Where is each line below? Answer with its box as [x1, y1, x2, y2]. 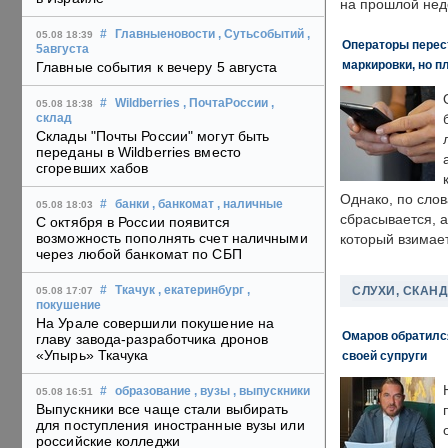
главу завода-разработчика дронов [36, 331, 269, 348]
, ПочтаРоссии [183, 97, 268, 110]
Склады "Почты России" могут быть [36, 128, 270, 145]
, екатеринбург [158, 284, 244, 297]
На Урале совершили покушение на [36, 315, 275, 332]
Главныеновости [115, 28, 215, 41]
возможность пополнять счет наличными [36, 230, 308, 247]
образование [115, 385, 191, 398]
